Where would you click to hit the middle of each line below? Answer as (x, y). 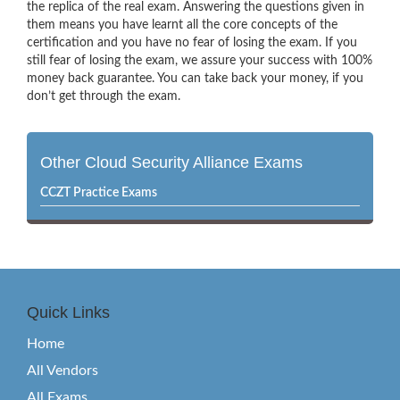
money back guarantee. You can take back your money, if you (195, 79)
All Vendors (62, 371)
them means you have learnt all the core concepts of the (182, 25)
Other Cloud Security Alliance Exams (171, 162)
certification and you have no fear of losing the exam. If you (192, 43)
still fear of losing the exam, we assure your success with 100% (200, 61)
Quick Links (68, 312)
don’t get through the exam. (104, 96)
